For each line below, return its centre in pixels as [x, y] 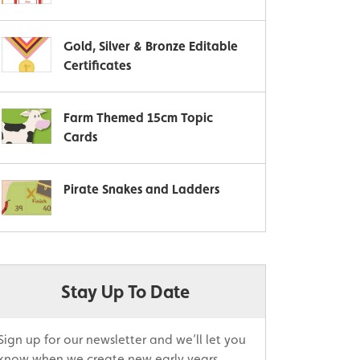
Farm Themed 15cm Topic [138, 118]
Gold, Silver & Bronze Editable [151, 47]
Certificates [97, 66]
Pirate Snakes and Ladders [141, 190]
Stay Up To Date [125, 291]
